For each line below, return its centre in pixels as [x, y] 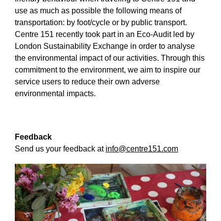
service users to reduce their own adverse [87, 82]
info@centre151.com [142, 149]
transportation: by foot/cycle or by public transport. [101, 23]
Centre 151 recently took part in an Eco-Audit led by [105, 35]
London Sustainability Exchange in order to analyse [105, 46]
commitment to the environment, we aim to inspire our [108, 70]
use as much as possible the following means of [98, 11]
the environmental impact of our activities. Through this [110, 58]
